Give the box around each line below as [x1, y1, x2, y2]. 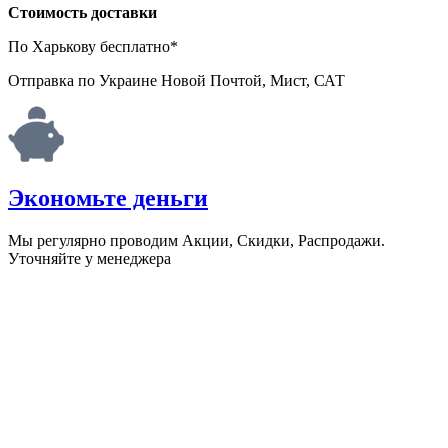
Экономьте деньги [8, 185, 208, 212]
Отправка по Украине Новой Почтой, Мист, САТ [8, 71, 345, 89]
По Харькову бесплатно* [8, 37, 178, 55]
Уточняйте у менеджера [8, 250, 171, 268]
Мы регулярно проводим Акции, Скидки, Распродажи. [8, 232, 385, 250]
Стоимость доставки [8, 3, 157, 21]
